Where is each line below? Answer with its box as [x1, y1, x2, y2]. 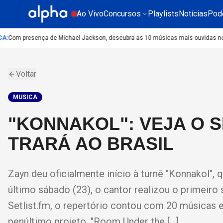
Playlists [148, 9, 179, 18]
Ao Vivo [77, 9, 104, 18]
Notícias [179, 9, 208, 18]
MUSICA [13, 94, 37, 101]
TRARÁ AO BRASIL [8, 133, 174, 154]
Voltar [16, 69, 36, 79]
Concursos [104, 9, 141, 18]
